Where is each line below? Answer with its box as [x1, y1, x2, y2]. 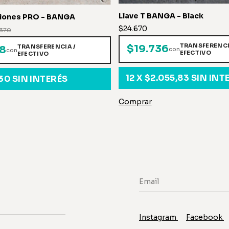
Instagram [139, 213, 178, 222]
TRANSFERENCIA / [17, 43, 76, 51]
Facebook [186, 213, 224, 222]
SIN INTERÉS [12, 74, 68, 85]
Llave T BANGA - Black [118, 11, 203, 20]
